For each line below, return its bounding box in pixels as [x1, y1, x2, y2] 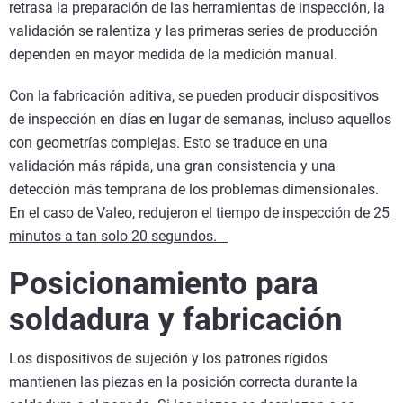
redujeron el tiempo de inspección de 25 [139, 204, 390, 222]
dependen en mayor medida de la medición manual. [9, 46, 337, 64]
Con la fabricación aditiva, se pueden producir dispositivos [9, 87, 379, 105]
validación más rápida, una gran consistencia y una [9, 157, 336, 175]
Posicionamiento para [9, 265, 318, 303]
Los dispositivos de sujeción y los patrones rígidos [9, 350, 327, 368]
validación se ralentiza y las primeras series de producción [9, 22, 378, 40]
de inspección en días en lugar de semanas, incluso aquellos [9, 111, 391, 129]
